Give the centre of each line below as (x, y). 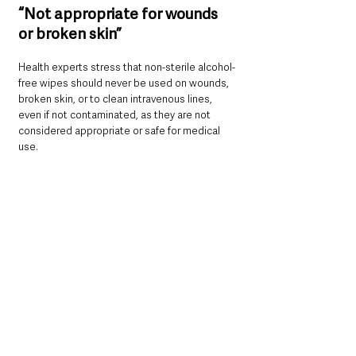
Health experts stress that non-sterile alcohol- (127, 67)
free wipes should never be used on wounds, (125, 83)
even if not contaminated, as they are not (116, 114)
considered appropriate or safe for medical (120, 130)
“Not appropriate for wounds (120, 14)
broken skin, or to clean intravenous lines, (116, 99)
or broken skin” (70, 33)
